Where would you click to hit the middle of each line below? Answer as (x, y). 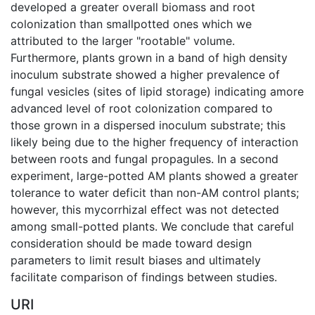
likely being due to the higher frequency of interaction (154, 142)
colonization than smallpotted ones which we (131, 24)
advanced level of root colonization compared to (142, 108)
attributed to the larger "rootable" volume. (123, 40)
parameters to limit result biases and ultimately (136, 260)
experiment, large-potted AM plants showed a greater (154, 175)
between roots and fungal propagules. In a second (144, 159)
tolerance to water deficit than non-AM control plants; (155, 192)
